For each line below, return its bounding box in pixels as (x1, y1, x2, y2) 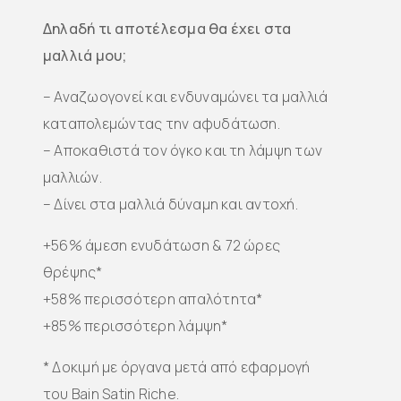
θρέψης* (43, 262, 103, 282)
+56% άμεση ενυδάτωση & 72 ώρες (43, 235, 281, 255)
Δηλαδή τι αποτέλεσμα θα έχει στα (43, 19, 292, 38)
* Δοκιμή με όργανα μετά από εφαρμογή (43, 357, 311, 377)
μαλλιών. (43, 167, 102, 187)
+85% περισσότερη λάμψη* (43, 316, 228, 336)
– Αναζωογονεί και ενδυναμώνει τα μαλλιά (43, 87, 328, 107)
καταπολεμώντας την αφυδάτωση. (43, 114, 280, 133)
